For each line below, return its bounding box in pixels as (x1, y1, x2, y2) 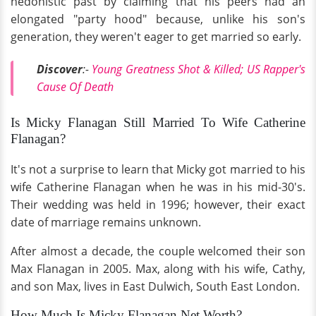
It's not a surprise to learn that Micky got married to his (11, 161, 305, 177)
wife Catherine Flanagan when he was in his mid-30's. (11, 178, 305, 195)
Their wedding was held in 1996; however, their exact (11, 196, 305, 212)
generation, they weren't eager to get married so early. (11, 29, 301, 45)
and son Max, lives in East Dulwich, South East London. (11, 278, 305, 294)
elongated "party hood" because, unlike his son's (11, 11, 305, 28)
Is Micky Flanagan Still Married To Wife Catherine (11, 114, 305, 130)
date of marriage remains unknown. (11, 214, 204, 230)
